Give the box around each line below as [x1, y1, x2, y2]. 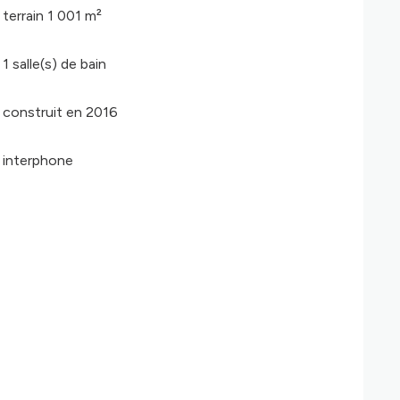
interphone [3, 151, 74, 169]
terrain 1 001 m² [3, 6, 103, 24]
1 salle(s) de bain [3, 54, 107, 72]
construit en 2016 [3, 103, 119, 121]
